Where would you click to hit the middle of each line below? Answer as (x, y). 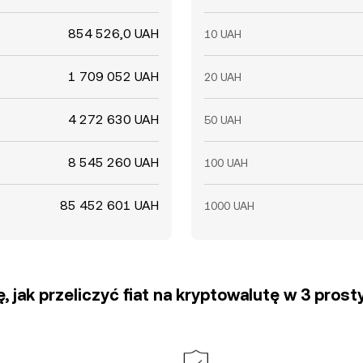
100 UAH (226, 163)
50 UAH (223, 120)
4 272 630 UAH (113, 120)
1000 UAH (229, 206)
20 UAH (223, 77)
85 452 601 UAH (109, 205)
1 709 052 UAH (113, 77)
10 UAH (223, 34)
